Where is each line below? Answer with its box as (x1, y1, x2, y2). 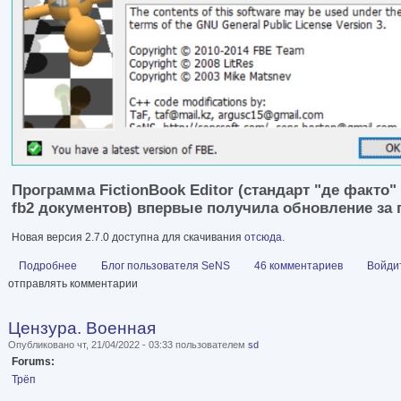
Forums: (12, 355, 57, 369)
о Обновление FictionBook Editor (77, 260, 241, 273)
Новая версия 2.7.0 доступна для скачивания (12, 231, 244, 244)
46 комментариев (254, 260, 343, 273)
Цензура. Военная (8, 319, 156, 338)
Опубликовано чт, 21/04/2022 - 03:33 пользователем (8, 339, 248, 351)
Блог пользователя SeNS (101, 260, 230, 273)
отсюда (244, 231, 282, 244)
